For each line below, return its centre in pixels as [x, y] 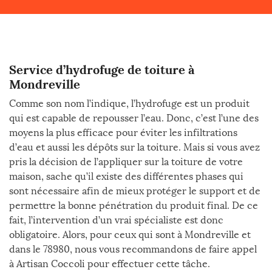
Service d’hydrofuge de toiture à [102, 70]
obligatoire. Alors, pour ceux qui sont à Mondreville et [130, 235]
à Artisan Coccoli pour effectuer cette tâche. [110, 264]
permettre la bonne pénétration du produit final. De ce [134, 206]
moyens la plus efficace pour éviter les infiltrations [123, 133]
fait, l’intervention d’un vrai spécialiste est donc [116, 220]
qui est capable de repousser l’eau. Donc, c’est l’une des [134, 118]
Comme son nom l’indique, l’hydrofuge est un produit [129, 104]
